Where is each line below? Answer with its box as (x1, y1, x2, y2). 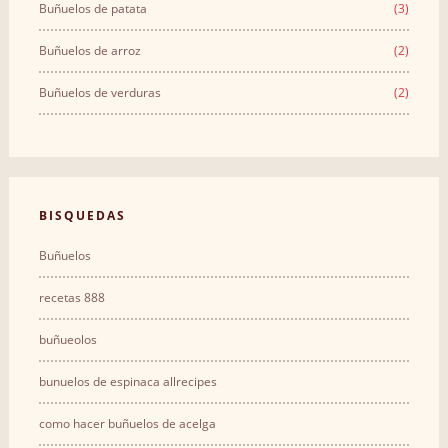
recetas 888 (38, 288, 105, 306)
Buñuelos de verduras (38, 83, 161, 101)
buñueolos (38, 330, 97, 348)
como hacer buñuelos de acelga (38, 414, 216, 432)
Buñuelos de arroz (38, 41, 141, 59)
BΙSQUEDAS (38, 206, 126, 224)
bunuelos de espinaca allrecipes (38, 372, 217, 390)
